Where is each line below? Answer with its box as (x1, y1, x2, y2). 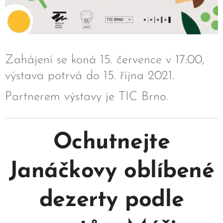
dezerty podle (39, 189, 184, 212)
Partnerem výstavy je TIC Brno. (5, 91, 168, 104)
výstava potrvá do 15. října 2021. (5, 70, 174, 83)
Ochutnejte (53, 131, 170, 154)
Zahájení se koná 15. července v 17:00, (5, 54, 205, 67)
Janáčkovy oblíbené (8, 160, 215, 183)
